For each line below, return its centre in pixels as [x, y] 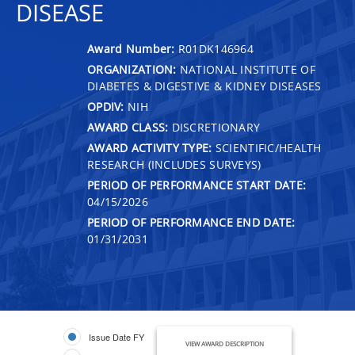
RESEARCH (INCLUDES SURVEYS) [174, 164]
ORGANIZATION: [132, 69]
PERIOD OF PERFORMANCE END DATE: [191, 222]
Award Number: [133, 48]
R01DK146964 [216, 48]
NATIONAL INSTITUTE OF [246, 69]
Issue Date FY [116, 336]
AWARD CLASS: [128, 127]
